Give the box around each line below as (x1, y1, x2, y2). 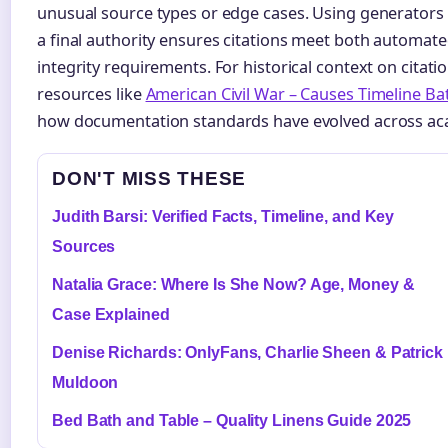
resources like (37, 83, 146, 106)
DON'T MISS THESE (52, 168, 247, 190)
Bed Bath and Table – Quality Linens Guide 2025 (52, 412, 412, 430)
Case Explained (52, 306, 170, 324)
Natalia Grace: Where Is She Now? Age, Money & (52, 276, 415, 294)
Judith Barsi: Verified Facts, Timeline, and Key (52, 208, 395, 226)
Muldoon (52, 374, 119, 392)
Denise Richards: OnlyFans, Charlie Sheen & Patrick (52, 344, 443, 362)
